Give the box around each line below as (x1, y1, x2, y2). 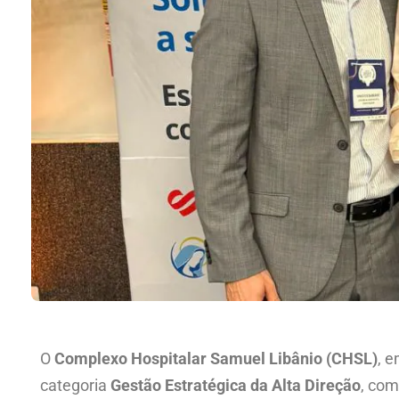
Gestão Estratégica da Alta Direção (110, 376, 361, 395)
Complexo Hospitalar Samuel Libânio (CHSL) (54, 349, 378, 369)
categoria (40, 376, 110, 395)
